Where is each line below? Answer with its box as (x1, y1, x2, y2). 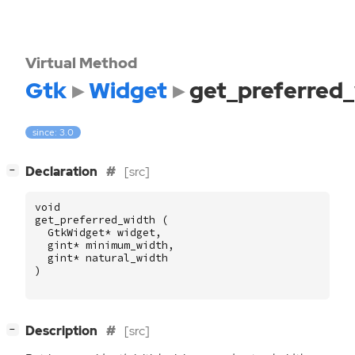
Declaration (25, 163, 100, 181)
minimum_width (86, 239, 168, 253)
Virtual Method (25, 52, 137, 73)
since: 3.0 (32, 126, 74, 139)
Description (25, 323, 100, 340)
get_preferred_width (35, 213, 155, 227)
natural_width (86, 251, 168, 265)
